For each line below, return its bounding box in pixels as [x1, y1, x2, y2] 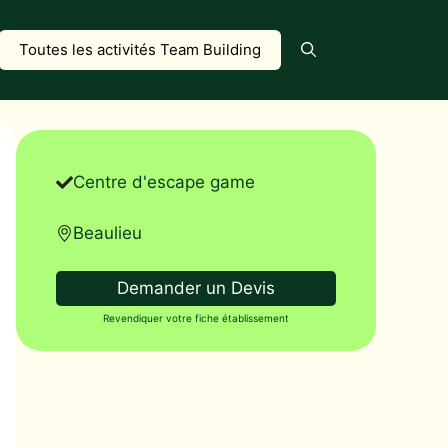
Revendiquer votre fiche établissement [103, 312, 289, 324]
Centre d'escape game [73, 172, 255, 192]
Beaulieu [73, 222, 142, 243]
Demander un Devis [117, 278, 275, 298]
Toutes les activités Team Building [19, 40, 261, 59]
